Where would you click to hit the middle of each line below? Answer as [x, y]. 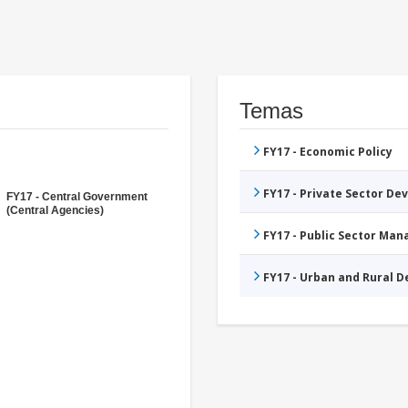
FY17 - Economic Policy [328, 151]
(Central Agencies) [55, 210]
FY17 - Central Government [77, 196]
